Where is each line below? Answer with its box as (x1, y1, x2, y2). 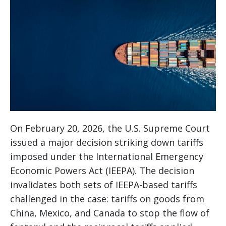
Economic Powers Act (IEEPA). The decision (10, 164, 194, 177)
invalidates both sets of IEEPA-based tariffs (10, 178, 197, 191)
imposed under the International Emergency (10, 150, 203, 162)
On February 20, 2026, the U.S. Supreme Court (10, 122, 210, 134)
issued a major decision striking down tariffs (10, 136, 203, 148)
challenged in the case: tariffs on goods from (10, 192, 204, 205)
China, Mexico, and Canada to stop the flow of (10, 206, 209, 219)
